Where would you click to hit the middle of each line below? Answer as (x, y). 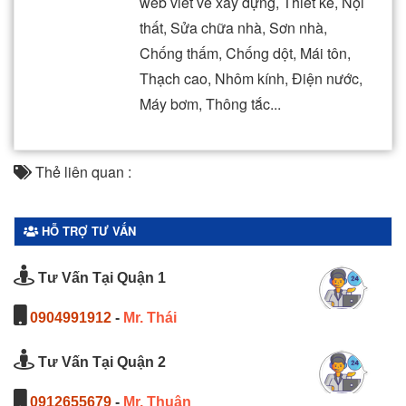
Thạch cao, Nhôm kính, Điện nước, (251, 78)
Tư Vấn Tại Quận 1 (100, 277)
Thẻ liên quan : (82, 171)
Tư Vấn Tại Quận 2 (100, 362)
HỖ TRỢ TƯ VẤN (87, 230)
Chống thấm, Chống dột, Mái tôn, (245, 53)
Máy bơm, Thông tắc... (210, 103)
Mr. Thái (150, 317)
